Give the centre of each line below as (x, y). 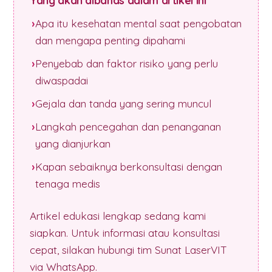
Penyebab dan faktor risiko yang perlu (127, 64)
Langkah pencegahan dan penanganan (128, 127)
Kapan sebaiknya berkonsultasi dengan (129, 167)
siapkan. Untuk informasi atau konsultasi (125, 233)
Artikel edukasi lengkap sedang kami (118, 216)
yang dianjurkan (73, 144)
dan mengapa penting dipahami (110, 41)
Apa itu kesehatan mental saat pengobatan (138, 24)
